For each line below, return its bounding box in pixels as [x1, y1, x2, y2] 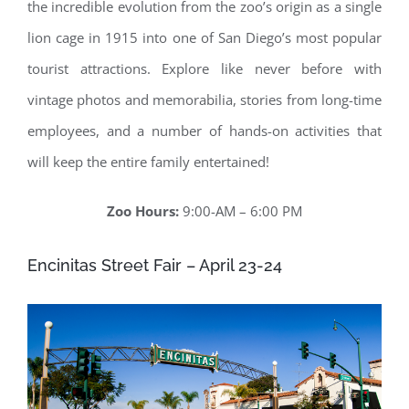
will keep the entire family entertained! [27, 152, 269, 172]
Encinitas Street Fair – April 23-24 [27, 256, 282, 276]
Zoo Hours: [107, 202, 179, 221]
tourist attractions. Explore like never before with [27, 59, 382, 79]
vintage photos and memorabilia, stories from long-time [27, 90, 382, 110]
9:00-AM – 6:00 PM [179, 202, 302, 221]
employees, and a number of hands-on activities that [27, 121, 382, 141]
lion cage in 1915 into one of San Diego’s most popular [27, 28, 382, 47]
